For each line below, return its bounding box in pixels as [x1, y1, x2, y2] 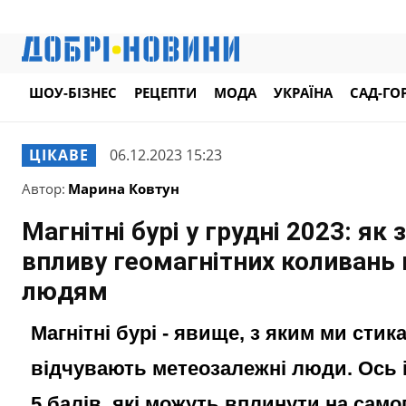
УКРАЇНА [274, 83, 333, 102]
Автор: [22, 179, 65, 198]
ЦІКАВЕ [29, 144, 89, 165]
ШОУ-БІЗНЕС [29, 83, 117, 102]
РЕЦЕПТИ [134, 83, 197, 102]
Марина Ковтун [68, 179, 179, 198]
